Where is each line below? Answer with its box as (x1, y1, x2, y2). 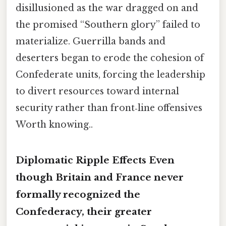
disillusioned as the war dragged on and (16, 2, 198, 14)
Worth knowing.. (16, 119, 93, 130)
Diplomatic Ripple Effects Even (16, 154, 175, 166)
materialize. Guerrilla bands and (16, 35, 165, 47)
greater (115, 205, 152, 217)
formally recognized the (16, 188, 140, 200)
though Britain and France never (16, 171, 184, 183)
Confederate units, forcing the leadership (16, 69, 205, 80)
